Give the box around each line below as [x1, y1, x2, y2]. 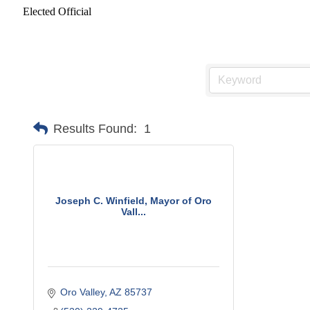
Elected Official [23, 6, 91, 18]
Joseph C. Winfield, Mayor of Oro [55, 194, 212, 206]
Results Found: [53, 121, 137, 136]
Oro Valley [60, 286, 104, 298]
